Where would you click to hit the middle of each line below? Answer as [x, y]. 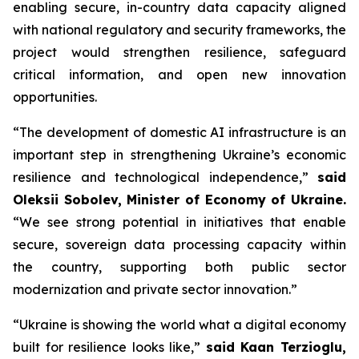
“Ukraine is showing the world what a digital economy [179, 325]
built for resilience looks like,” [109, 347]
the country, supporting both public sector [179, 267]
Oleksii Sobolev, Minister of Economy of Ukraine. [179, 200]
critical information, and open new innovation [179, 75]
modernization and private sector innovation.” [155, 289]
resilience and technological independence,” [165, 177]
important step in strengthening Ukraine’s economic [179, 155]
